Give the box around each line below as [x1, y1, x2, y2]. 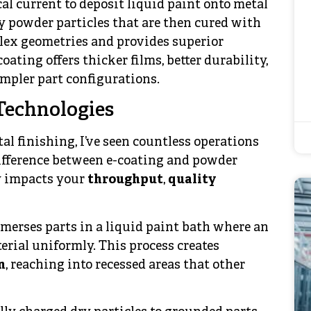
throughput [87, 172, 163, 189]
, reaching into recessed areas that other [6, 257, 245, 274]
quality [168, 172, 217, 189]
